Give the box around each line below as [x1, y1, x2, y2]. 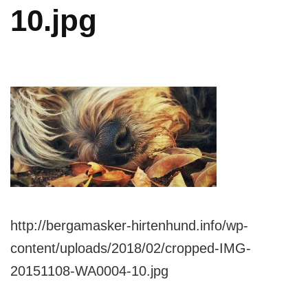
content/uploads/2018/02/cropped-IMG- [10, 240, 251, 256]
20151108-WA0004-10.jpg [10, 263, 168, 278]
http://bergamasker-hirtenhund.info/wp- [10, 217, 248, 233]
